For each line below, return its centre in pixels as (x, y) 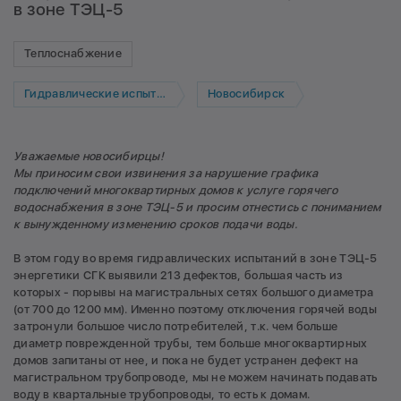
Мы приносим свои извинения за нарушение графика (166, 174)
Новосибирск (247, 94)
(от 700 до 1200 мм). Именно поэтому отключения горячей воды (195, 310)
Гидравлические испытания (90, 94)
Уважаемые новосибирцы (87, 157)
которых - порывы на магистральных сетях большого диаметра (194, 293)
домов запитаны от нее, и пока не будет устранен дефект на (186, 361)
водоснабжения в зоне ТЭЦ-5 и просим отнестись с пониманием (197, 208)
